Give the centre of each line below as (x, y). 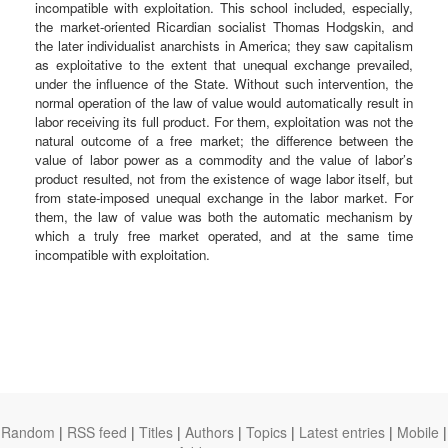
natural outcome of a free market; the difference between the (224, 140)
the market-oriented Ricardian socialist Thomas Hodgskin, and (224, 26)
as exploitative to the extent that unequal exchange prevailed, (224, 64)
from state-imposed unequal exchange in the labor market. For (224, 197)
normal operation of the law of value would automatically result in (224, 102)
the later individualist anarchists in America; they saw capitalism (224, 45)
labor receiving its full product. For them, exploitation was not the (224, 121)
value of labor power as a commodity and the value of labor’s (224, 159)
